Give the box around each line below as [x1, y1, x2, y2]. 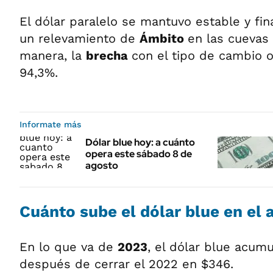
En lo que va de [19, 239, 118, 254]
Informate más [19, 119, 81, 129]
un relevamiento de [19, 30, 140, 46]
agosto [85, 158, 118, 172]
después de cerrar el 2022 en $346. [19, 256, 233, 271]
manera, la [19, 48, 86, 63]
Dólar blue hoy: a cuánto [85, 135, 195, 149]
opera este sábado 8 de [85, 147, 192, 160]
